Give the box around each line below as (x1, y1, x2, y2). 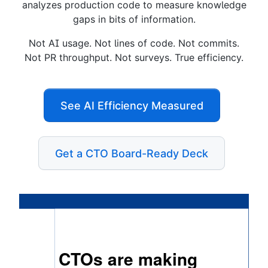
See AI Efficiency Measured (60, 99, 203, 112)
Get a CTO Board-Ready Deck (55, 147, 208, 160)
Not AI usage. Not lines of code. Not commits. (29, 37, 239, 49)
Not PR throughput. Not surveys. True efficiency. (25, 51, 243, 63)
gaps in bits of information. (72, 13, 196, 25)
